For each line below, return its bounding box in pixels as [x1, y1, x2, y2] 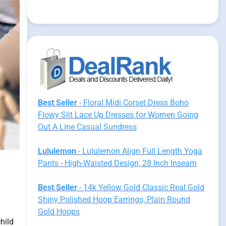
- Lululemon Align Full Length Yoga [76, 146, 202, 156]
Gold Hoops [37, 207, 80, 216]
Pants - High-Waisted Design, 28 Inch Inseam [37, 158, 197, 168]
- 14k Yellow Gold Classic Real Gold [77, 183, 204, 192]
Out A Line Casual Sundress [37, 122, 137, 132]
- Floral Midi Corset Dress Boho [77, 98, 189, 107]
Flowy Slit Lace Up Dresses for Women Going [37, 110, 198, 120]
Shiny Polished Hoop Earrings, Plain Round [37, 195, 190, 204]
